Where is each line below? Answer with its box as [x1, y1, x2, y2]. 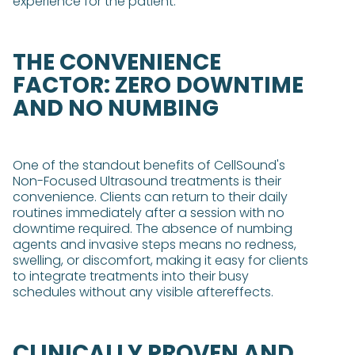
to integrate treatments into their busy [13, 267, 249, 285]
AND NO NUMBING [13, 93, 219, 124]
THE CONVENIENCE [13, 47, 221, 78]
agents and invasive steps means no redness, [13, 235, 296, 254]
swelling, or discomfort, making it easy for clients [13, 251, 308, 269]
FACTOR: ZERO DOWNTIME [13, 70, 303, 101]
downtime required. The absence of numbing [13, 219, 292, 238]
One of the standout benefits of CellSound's [13, 156, 285, 174]
